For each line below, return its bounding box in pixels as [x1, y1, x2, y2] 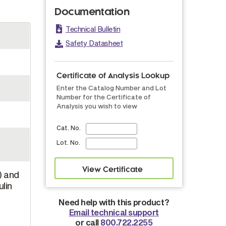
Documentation [54, 8, 130, 17]
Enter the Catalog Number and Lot [56, 84, 166, 92]
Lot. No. [56, 139, 80, 146]
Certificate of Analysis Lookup [56, 73, 169, 80]
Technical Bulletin [66, 25, 121, 33]
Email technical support [69, 207, 159, 217]
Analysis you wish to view [56, 102, 137, 110]
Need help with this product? [59, 197, 169, 207]
